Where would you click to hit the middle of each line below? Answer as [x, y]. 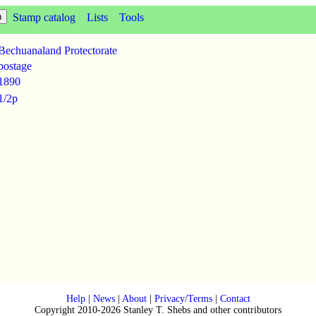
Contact [235, 299]
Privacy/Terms [183, 299]
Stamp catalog [44, 17]
